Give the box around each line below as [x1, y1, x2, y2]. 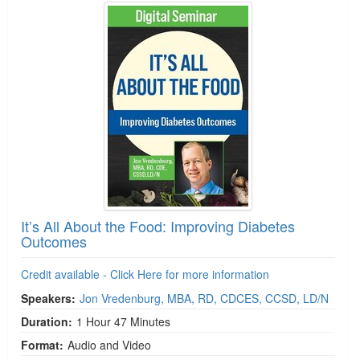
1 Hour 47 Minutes [76, 313, 170, 329]
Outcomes [21, 230, 87, 252]
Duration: [21, 313, 72, 329]
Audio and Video [67, 336, 151, 353]
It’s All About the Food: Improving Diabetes [21, 215, 295, 236]
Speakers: [21, 289, 76, 306]
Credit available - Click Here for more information [21, 265, 269, 282]
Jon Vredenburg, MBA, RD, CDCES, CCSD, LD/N [80, 289, 329, 306]
